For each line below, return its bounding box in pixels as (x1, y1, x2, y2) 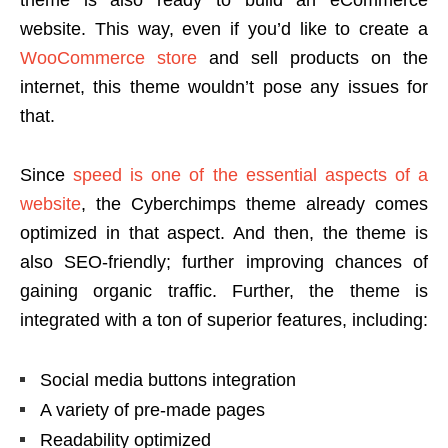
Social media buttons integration (40, 369, 296, 390)
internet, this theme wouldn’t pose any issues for (20, 76, 428, 97)
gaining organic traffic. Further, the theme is (20, 280, 428, 301)
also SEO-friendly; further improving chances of (20, 251, 428, 272)
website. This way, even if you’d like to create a (20, 18, 428, 39)
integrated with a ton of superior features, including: (20, 309, 428, 330)
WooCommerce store (20, 47, 197, 68)
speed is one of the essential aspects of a (73, 164, 429, 185)
